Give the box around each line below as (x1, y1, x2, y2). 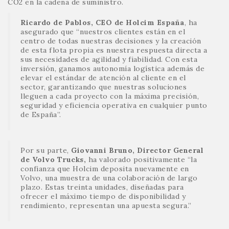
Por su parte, (20, 146, 69, 155)
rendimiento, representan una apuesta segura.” (20, 201, 192, 211)
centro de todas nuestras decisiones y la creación (20, 36, 201, 46)
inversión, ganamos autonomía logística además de (20, 64, 204, 74)
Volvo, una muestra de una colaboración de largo (20, 173, 198, 183)
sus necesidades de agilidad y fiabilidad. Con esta (20, 55, 197, 64)
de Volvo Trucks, (20, 155, 88, 165)
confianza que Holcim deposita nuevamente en (20, 164, 189, 174)
